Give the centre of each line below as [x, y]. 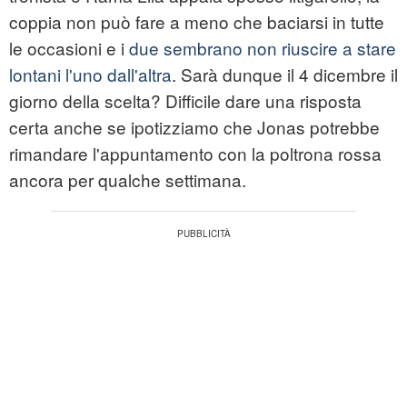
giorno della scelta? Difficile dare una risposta [185, 101]
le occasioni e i [69, 48]
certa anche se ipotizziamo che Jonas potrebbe [194, 127]
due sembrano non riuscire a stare [263, 48]
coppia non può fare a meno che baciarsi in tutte [197, 22]
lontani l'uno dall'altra [90, 74]
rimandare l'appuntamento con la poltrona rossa [195, 154]
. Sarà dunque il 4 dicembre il [285, 74]
